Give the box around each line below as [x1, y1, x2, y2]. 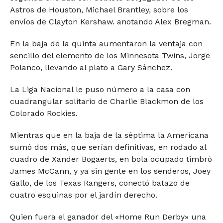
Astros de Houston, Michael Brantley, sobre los [9, 5, 188, 14]
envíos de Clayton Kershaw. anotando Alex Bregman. [9, 17, 211, 26]
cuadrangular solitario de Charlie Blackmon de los [9, 97, 204, 106]
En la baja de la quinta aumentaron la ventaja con [9, 39, 203, 48]
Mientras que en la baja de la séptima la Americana [9, 130, 209, 140]
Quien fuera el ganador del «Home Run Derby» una [9, 212, 206, 222]
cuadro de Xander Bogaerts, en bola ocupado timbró [9, 154, 212, 164]
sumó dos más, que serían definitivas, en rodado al [9, 142, 206, 152]
